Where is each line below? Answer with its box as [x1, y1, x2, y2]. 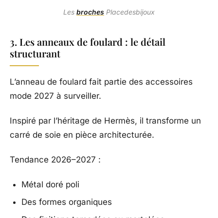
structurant [10, 47, 60, 60]
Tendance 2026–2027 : [10, 155, 101, 165]
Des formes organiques [21, 197, 112, 207]
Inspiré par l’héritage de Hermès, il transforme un [10, 116, 201, 126]
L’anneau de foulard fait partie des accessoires [10, 77, 193, 87]
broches [76, 8, 104, 17]
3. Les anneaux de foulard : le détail [10, 35, 165, 49]
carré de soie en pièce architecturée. [10, 130, 154, 140]
